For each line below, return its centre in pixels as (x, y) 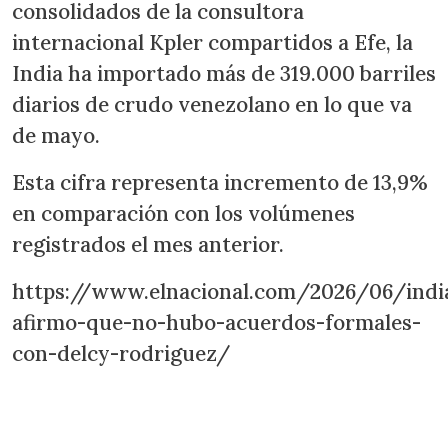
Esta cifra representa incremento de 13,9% (220, 182)
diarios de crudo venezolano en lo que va (212, 104)
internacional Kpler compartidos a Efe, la (212, 42)
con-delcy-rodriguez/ (121, 353)
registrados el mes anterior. (150, 244)
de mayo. (56, 135)
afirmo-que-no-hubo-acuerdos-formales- (216, 322)
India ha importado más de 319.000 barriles (224, 73)
